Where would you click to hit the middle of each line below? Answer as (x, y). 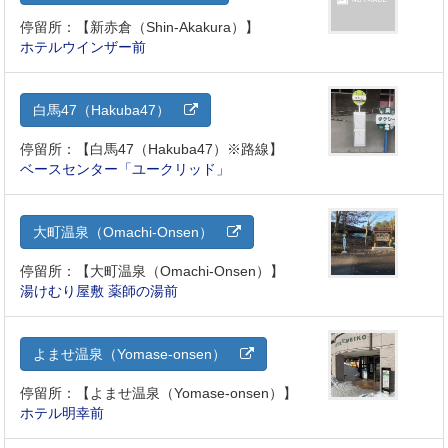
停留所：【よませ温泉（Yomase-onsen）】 (159, 393)
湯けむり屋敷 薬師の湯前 (99, 291)
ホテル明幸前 (62, 413)
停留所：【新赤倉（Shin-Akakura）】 (140, 27)
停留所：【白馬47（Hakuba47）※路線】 (152, 149)
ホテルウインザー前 (83, 47)
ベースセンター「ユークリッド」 (125, 169)
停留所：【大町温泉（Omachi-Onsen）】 (152, 271)
